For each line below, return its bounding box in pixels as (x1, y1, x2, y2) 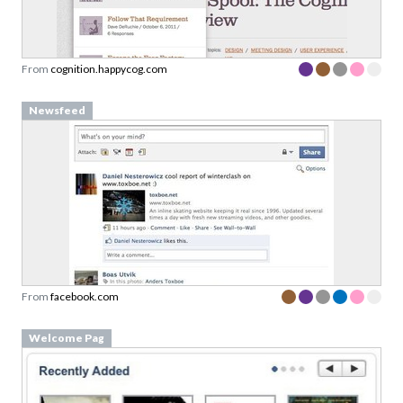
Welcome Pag (28, 330, 104, 345)
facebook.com (50, 289, 119, 303)
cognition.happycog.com (50, 61, 167, 76)
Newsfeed (28, 103, 85, 117)
